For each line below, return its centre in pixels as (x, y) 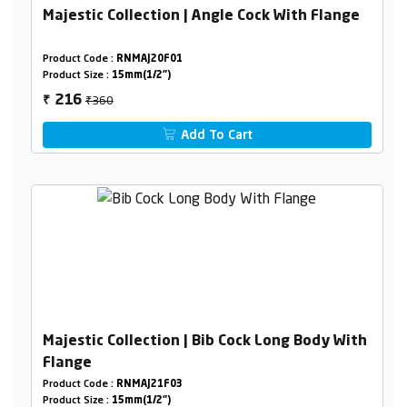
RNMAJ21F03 (149, 385)
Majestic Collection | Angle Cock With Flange (201, 17)
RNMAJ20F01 (149, 60)
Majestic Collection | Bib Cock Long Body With (204, 342)
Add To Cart (215, 136)
